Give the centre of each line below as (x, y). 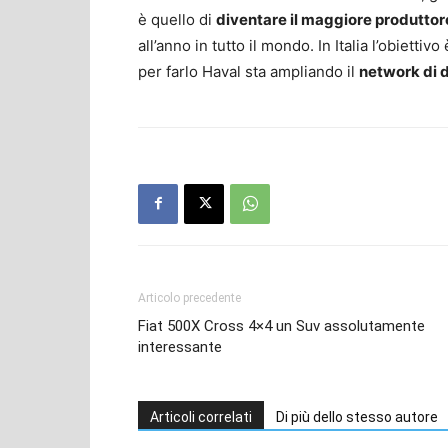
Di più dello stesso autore (357, 416)
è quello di (177, 19)
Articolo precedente (189, 297)
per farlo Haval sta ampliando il (248, 71)
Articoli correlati (201, 416)
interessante (180, 346)
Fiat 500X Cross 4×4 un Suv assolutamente (281, 325)
